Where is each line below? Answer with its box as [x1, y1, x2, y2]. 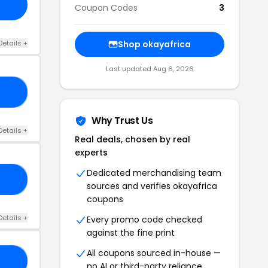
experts [75, 146, 108, 159]
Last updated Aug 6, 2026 [105, 63, 194, 74]
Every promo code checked [87, 213, 202, 226]
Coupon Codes [75, 1, 138, 14]
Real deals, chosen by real [75, 133, 190, 145]
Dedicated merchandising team [87, 166, 221, 179]
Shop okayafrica [118, 38, 191, 50]
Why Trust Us [92, 113, 153, 127]
